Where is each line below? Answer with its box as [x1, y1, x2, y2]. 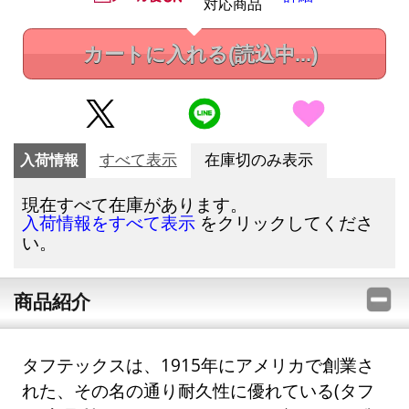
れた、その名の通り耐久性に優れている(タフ [22, 378, 375, 402]
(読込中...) [227, 43, 318, 67]
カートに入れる [82, 43, 228, 67]
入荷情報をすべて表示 [22, 213, 196, 233]
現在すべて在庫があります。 [22, 192, 248, 215]
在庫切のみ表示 [204, 151, 313, 169]
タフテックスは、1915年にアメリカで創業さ [22, 352, 375, 376]
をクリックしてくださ [195, 210, 374, 234]
